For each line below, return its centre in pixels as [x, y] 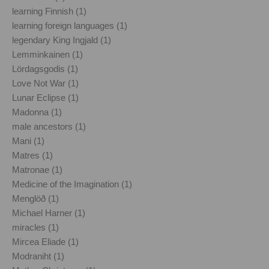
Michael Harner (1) [49, 213]
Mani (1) [28, 141]
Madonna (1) [37, 112]
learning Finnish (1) [49, 11]
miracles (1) [35, 227]
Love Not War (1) [45, 83]
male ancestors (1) [49, 126]
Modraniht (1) [38, 256]
